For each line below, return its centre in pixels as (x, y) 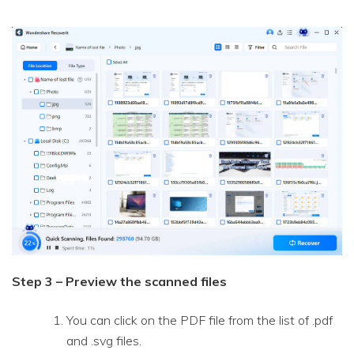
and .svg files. (104, 340)
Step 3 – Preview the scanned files (119, 281)
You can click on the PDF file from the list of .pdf (200, 320)
